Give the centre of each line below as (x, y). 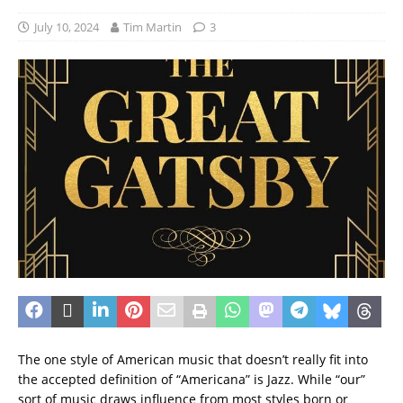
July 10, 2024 (67, 27)
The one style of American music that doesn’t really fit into (193, 360)
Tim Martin (152, 27)
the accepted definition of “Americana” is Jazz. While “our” (192, 380)
